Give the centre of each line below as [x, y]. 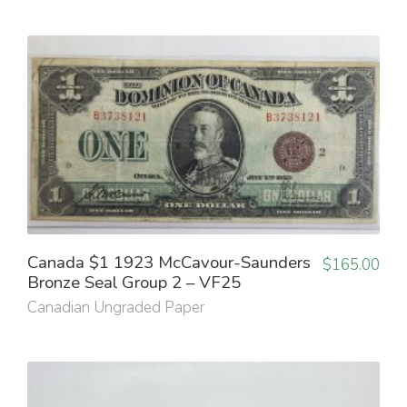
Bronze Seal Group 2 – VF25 [134, 282]
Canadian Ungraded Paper [116, 307]
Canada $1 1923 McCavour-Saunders [169, 262]
